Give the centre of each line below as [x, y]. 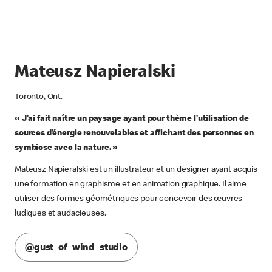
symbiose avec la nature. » [66, 148]
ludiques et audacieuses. [60, 214]
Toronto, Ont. [39, 97]
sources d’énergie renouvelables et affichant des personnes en [134, 134]
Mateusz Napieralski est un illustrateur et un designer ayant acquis [136, 170]
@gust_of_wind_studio [76, 248]
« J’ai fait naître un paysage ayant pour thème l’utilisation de [132, 119]
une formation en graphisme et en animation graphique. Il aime [131, 185]
